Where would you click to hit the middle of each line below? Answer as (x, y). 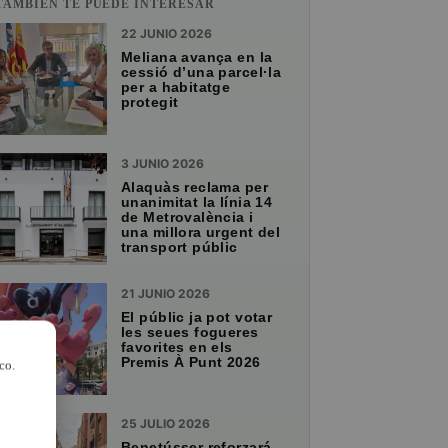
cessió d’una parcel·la (201, 72)
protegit (150, 102)
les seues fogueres (190, 332)
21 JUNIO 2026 (165, 294)
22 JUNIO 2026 (166, 34)
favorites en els (177, 347)
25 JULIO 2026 (165, 424)
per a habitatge (176, 87)
